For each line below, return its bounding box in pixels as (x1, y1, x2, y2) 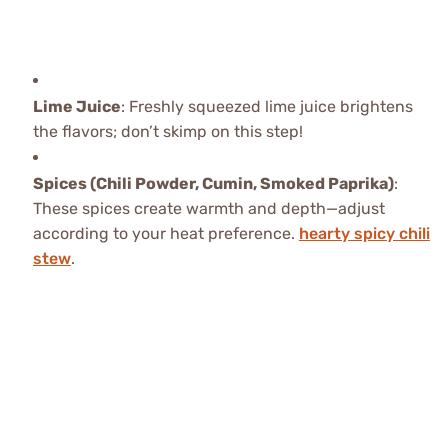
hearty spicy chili (298, 224, 430, 243)
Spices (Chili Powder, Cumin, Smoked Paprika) (32, 174, 394, 193)
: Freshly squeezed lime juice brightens (120, 97, 413, 116)
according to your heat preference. (32, 224, 299, 243)
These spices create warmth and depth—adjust (32, 199, 385, 218)
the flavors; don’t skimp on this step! (32, 122, 303, 141)
